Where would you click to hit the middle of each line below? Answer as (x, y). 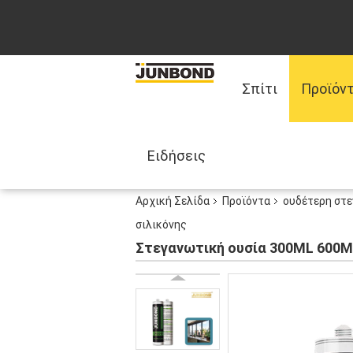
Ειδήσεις (176, 156)
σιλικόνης (161, 225)
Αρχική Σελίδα (173, 201)
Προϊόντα (246, 201)
